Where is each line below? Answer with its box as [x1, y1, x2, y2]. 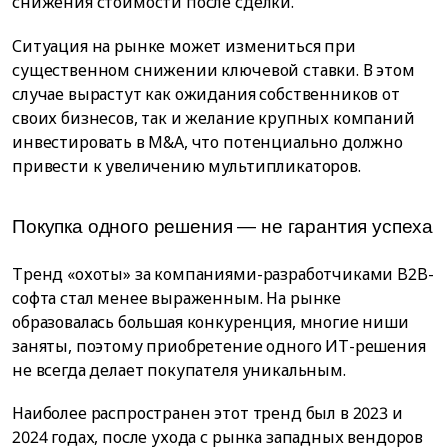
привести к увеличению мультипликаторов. [12, 154, 361, 177]
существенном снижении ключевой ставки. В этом [12, 58, 415, 81]
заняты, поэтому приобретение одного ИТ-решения [12, 334, 426, 357]
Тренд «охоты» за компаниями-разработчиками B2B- [12, 262, 434, 285]
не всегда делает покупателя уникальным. [12, 358, 346, 381]
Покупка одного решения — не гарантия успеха [12, 216, 434, 238]
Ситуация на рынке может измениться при [12, 34, 356, 57]
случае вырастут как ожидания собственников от [12, 82, 400, 105]
